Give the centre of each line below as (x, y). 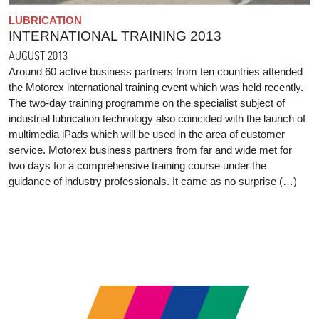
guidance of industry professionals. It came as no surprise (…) (153, 181)
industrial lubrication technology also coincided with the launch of (157, 118)
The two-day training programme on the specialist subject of (147, 103)
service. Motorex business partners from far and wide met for (150, 150)
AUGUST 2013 (38, 55)
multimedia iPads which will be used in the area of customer (147, 134)
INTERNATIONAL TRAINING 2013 (115, 36)
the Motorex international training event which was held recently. (156, 87)
